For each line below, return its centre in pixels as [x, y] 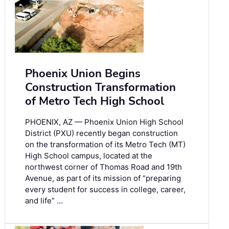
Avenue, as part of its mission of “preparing [103, 178]
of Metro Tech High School [95, 101]
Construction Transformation [100, 88]
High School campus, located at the [89, 156]
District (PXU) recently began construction [101, 133]
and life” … [44, 201]
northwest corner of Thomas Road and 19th [104, 167]
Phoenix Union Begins [83, 74]
